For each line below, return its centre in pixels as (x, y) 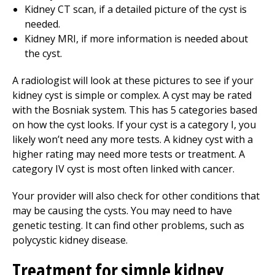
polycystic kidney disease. (70, 240)
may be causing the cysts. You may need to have (122, 211)
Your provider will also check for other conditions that (136, 196)
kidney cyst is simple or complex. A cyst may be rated (132, 95)
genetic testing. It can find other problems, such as (128, 225)
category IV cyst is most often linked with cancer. (123, 169)
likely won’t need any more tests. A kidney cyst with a (133, 139)
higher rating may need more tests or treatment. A (129, 154)
